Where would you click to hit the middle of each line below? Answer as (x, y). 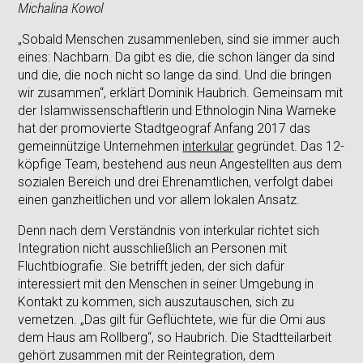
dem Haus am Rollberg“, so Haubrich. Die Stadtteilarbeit (175, 337)
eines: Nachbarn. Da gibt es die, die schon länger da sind (177, 57)
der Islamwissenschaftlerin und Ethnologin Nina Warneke (177, 110)
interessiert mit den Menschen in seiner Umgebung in (166, 284)
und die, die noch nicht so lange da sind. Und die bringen (175, 75)
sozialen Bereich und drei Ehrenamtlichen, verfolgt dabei (176, 181)
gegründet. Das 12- (289, 146)
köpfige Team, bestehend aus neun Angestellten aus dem (180, 164)
